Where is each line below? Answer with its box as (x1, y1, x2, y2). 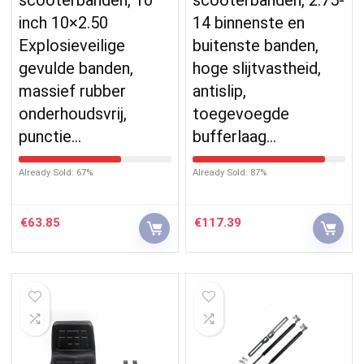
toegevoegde (193, 103, 290, 123)
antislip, (193, 80, 247, 101)
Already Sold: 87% (193, 167, 267, 178)
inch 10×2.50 (19, 12, 109, 32)
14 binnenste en (193, 12, 305, 32)
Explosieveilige (19, 35, 126, 55)
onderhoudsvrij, (19, 103, 128, 123)
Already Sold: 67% (19, 167, 93, 178)
